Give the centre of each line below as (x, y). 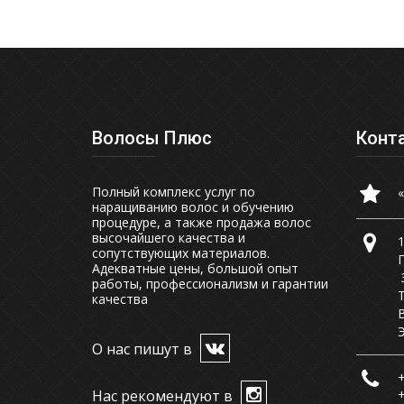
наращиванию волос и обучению (193, 207)
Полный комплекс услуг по (174, 191)
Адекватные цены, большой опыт (195, 268)
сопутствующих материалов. (181, 252)
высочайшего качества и (169, 237)
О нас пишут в (144, 349)
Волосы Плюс (152, 138)
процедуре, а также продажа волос (202, 222)
